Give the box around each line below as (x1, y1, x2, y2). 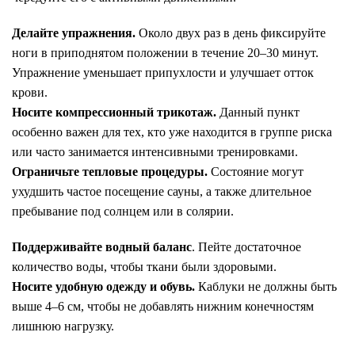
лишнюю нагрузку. (12, 319, 114, 333)
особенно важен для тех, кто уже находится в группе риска (12, 125, 332, 139)
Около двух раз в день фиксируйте (136, 26, 326, 40)
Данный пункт (216, 105, 300, 119)
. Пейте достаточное (192, 240, 301, 254)
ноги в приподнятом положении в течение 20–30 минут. (12, 46, 319, 59)
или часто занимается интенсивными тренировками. (12, 145, 298, 158)
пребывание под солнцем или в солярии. (12, 204, 234, 218)
